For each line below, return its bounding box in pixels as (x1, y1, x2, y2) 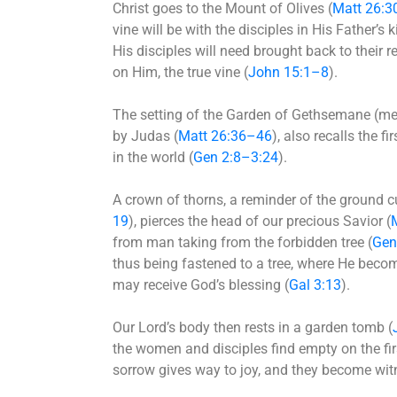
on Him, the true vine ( (113, 63, 248, 81)
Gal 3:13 (289, 276, 341, 293)
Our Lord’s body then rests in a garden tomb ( (113, 318, 393, 336)
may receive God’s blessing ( (113, 276, 289, 293)
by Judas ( (113, 127, 178, 144)
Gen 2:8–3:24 (193, 148, 278, 166)
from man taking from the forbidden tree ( (113, 233, 372, 251)
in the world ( (113, 148, 193, 166)
